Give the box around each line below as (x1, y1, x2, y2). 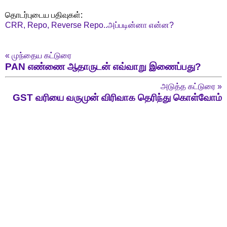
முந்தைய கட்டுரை (10, 51, 71, 60)
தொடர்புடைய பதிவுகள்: (5, 10, 83, 19)
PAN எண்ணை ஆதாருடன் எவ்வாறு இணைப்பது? (5, 61, 201, 72)
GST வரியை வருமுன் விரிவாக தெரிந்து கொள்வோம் (13, 92, 222, 103)
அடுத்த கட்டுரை (161, 82, 217, 91)
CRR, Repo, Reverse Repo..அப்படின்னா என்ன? (5, 20, 174, 29)
